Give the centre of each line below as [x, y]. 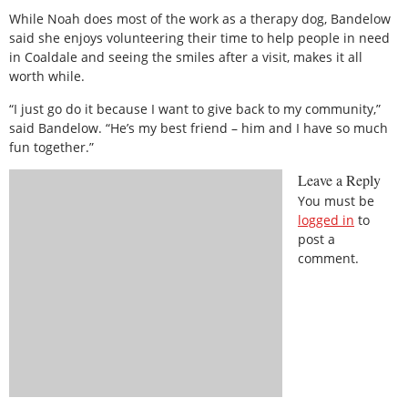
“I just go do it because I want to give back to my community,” [195, 108]
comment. [328, 258]
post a [316, 239]
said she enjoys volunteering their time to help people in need [199, 38]
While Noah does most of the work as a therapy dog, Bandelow [200, 19]
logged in [326, 219]
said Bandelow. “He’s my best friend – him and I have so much [199, 127]
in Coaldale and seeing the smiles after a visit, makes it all [186, 57]
